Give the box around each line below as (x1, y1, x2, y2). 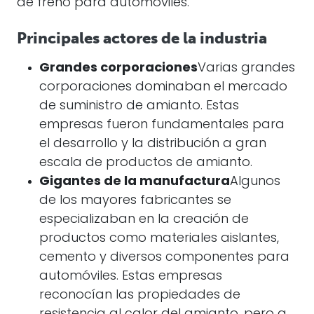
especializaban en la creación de (39, 213, 249, 226)
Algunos (230, 175, 280, 189)
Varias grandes (198, 62, 295, 75)
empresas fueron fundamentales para (39, 118, 285, 132)
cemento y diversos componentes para (39, 251, 289, 264)
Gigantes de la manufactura (39, 175, 230, 189)
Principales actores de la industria (17, 29, 267, 48)
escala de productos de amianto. (39, 156, 252, 170)
